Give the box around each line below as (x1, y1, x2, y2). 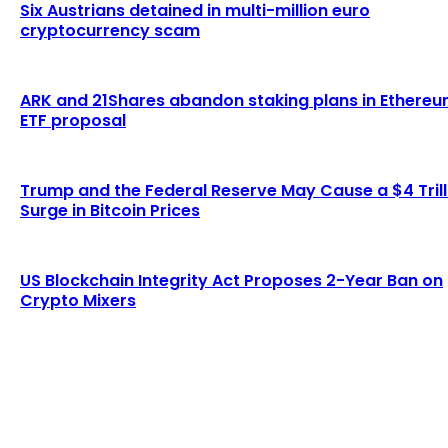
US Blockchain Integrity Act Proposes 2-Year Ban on (20, 268, 443, 292)
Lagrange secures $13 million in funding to (23, 386, 381, 410)
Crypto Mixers (20, 288, 136, 312)
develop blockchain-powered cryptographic (23, 408, 403, 432)
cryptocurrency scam (20, 18, 200, 42)
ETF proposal (20, 108, 126, 132)
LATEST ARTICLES (8, 322, 143, 346)
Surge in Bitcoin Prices (20, 198, 200, 222)
